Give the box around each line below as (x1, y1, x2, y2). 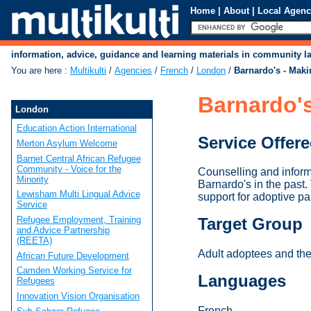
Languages (197, 271, 286, 291)
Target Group (197, 215, 303, 234)
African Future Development (16, 250, 129, 261)
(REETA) (16, 235, 52, 246)
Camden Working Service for (16, 265, 132, 276)
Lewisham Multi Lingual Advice (16, 189, 140, 200)
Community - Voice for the (16, 163, 121, 174)
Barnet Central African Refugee (16, 153, 141, 164)
